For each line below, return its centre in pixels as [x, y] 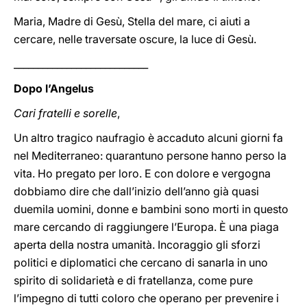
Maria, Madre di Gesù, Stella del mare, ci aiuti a [132, 21]
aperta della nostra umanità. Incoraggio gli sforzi [137, 245]
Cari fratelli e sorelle [65, 113]
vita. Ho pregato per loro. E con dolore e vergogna [142, 173]
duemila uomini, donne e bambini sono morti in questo [151, 209]
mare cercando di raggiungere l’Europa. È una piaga [146, 227]
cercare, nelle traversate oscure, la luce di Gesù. [135, 39]
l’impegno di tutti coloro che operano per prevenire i [146, 298]
